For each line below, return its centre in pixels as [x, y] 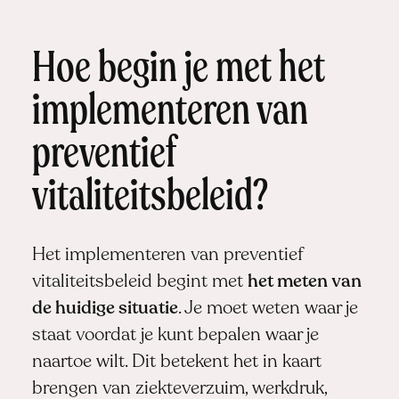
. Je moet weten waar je [268, 309]
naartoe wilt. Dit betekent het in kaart [176, 362]
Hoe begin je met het [178, 70]
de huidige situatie [105, 309]
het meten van [304, 282]
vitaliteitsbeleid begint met [139, 282]
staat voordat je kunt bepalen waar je [175, 335]
